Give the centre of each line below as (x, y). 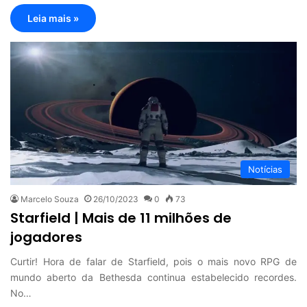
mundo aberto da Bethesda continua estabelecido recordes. (153, 277)
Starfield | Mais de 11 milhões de (121, 218)
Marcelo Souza (50, 199)
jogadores (46, 237)
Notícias (265, 169)
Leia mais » (53, 19)
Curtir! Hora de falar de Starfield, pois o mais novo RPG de (153, 261)
